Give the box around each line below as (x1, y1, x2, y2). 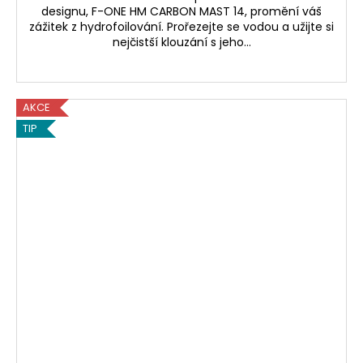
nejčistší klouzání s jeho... (112, 34, 251, 51)
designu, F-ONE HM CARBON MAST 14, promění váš (41, 3, 322, 20)
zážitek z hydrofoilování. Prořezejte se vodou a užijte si (29, 19, 334, 36)
